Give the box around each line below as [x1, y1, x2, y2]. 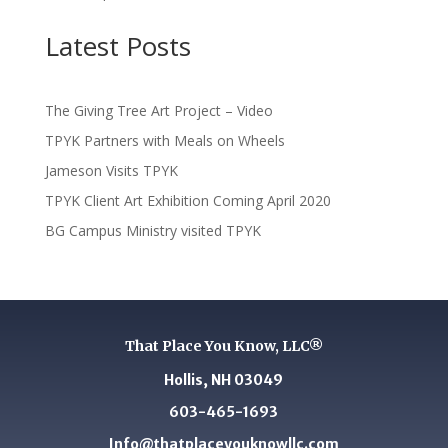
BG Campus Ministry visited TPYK [44, 220, 261, 240]
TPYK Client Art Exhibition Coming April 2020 [44, 190, 331, 210]
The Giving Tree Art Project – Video [44, 100, 273, 120]
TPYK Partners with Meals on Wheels [44, 130, 285, 150]
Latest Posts [44, 27, 191, 64]
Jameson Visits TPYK [44, 160, 178, 180]
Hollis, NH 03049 [164, 370, 284, 389]
